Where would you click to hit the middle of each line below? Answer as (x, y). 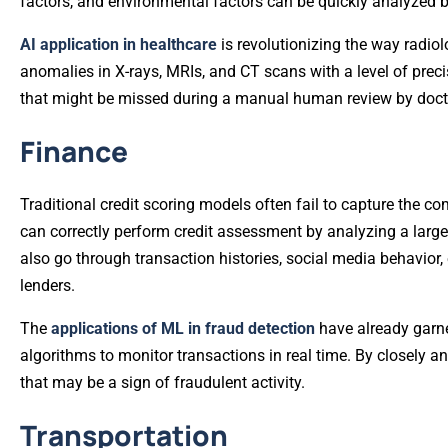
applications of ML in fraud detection (185, 329)
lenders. (47, 286)
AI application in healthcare (120, 45)
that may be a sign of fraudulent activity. (162, 383)
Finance (74, 151)
